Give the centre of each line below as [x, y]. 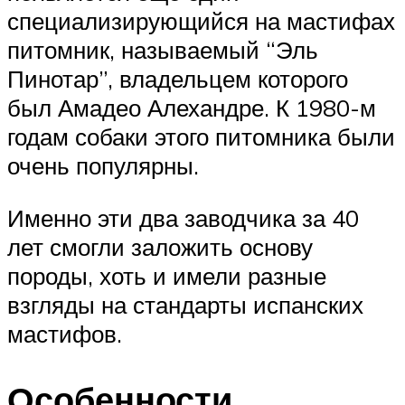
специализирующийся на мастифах [201, 21]
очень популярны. [103, 166]
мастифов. [65, 333]
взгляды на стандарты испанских [185, 304]
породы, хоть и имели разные [167, 275]
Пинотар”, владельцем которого [178, 79]
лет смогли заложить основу [160, 246]
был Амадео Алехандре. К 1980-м [192, 108]
